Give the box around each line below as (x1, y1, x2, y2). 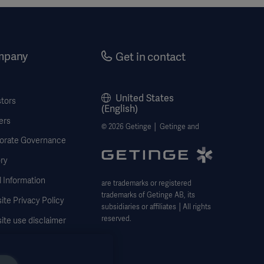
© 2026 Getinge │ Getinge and (101, 121, 200, 131)
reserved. (101, 214, 132, 224)
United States (115, 91, 174, 104)
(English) (101, 102, 138, 115)
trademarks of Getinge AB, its (101, 190, 196, 200)
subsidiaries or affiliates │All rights (101, 202, 212, 212)
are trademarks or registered (101, 179, 192, 189)
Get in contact (115, 49, 186, 64)
